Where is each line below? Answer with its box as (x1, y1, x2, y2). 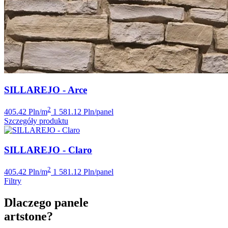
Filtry (4, 177, 21, 186)
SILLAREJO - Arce (4, 84, 87, 96)
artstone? (4, 210, 53, 223)
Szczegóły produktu (4, 117, 68, 126)
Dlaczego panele (4, 196, 89, 210)
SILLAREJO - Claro (4, 145, 92, 156)
